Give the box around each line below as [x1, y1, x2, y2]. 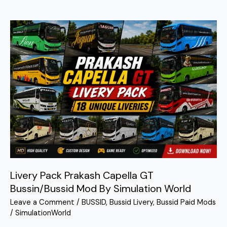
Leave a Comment [10, 198, 74, 208]
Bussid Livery [109, 198, 153, 208]
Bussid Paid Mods [157, 198, 216, 208]
